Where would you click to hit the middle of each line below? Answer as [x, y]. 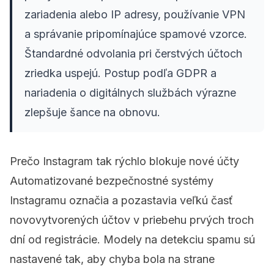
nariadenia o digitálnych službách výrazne [130, 93]
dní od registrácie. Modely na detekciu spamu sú [132, 240]
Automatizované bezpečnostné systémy [112, 181]
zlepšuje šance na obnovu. [92, 113]
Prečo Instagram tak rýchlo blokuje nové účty [124, 161]
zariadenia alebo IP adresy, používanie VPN [135, 15]
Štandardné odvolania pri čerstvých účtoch [133, 54]
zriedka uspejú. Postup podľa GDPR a [120, 73]
